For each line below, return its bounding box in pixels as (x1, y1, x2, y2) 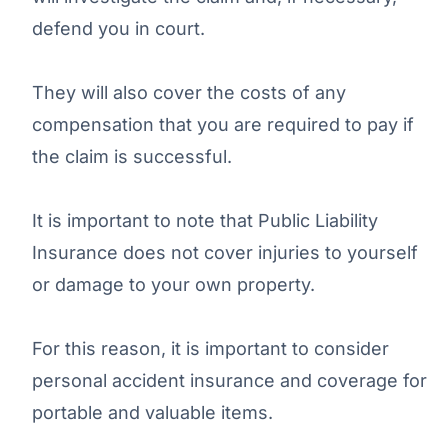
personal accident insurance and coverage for (32, 369, 427, 391)
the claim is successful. (32, 145, 232, 167)
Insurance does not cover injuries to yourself (32, 241, 418, 263)
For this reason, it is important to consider (32, 337, 389, 359)
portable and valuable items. (32, 401, 273, 423)
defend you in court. (32, 17, 205, 39)
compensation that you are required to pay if (32, 113, 414, 135)
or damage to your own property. (32, 273, 315, 295)
